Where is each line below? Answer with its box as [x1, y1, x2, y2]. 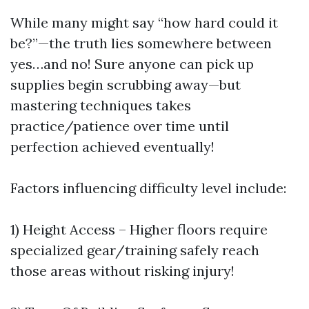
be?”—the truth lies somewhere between [10, 34, 272, 52]
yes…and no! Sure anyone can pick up [10, 54, 254, 72]
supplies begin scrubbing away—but [10, 75, 241, 93]
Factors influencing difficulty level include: [10, 179, 286, 197]
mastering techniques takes [10, 96, 191, 114]
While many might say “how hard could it [10, 13, 278, 31]
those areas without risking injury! [10, 261, 235, 279]
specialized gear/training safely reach [10, 241, 259, 259]
